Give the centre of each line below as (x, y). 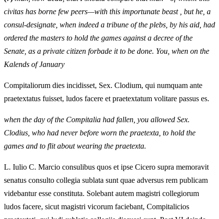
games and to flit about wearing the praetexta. (75, 146)
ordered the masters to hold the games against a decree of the (98, 38)
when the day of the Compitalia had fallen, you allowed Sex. (97, 120)
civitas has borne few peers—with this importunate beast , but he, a (107, 12)
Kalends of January (34, 65)
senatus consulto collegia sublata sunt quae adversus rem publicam (106, 180)
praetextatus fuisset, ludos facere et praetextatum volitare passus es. (107, 99)
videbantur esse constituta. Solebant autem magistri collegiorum (101, 194)
